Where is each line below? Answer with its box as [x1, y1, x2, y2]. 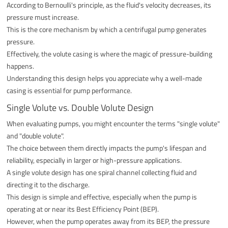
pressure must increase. [7, 11, 79, 22]
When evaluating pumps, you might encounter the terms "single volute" [7, 118, 220, 129]
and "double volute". [7, 130, 65, 141]
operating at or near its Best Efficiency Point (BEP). [7, 203, 159, 214]
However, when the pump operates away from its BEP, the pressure [7, 215, 210, 226]
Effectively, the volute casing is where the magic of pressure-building [7, 48, 213, 59]
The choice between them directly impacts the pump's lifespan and [7, 142, 207, 153]
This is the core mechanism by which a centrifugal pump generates [7, 23, 207, 35]
